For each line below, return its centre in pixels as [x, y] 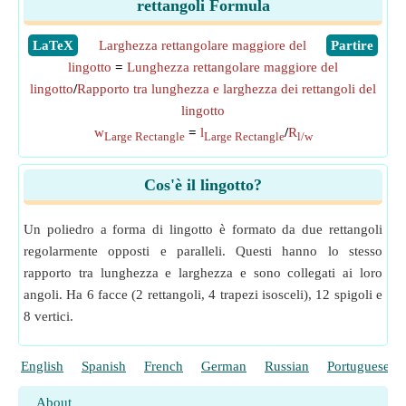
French [164, 366]
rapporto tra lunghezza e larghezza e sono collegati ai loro [203, 273]
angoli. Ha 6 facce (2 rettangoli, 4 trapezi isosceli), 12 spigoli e [203, 295]
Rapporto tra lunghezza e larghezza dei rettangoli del [227, 89]
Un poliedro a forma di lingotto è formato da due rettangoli [203, 229]
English [42, 366]
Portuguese [358, 366]
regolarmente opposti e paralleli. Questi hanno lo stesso [203, 251]
